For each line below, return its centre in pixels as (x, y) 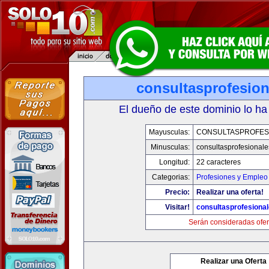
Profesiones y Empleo (232, 177)
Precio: (177, 192)
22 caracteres (218, 162)
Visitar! (177, 207)
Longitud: (174, 162)
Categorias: (171, 177)
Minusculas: (170, 147)
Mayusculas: (169, 132)
